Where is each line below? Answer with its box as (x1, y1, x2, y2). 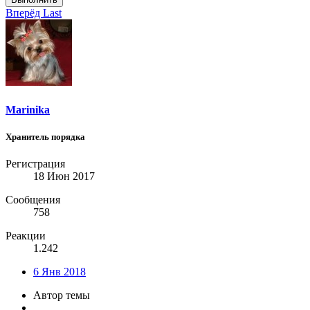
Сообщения (6, 194, 60, 206)
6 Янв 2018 (33, 266, 86, 278)
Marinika (6, 103, 50, 116)
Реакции (6, 230, 46, 242)
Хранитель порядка (6, 131, 85, 142)
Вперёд (6, 7, 43, 19)
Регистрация (6, 158, 65, 170)
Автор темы (33, 289, 90, 302)
